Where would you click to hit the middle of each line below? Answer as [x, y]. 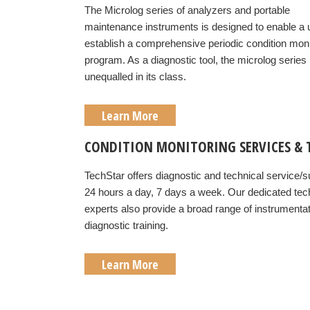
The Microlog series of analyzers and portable [187, 10]
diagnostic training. [126, 225]
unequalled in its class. [135, 76]
